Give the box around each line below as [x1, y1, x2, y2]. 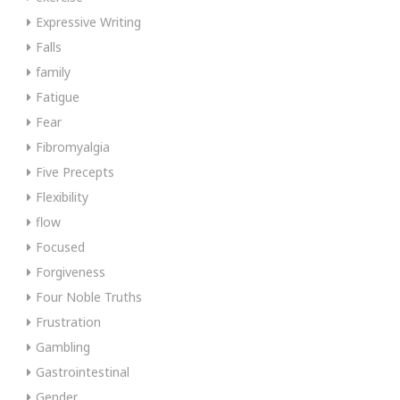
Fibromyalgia [36, 137, 110, 155]
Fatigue [36, 87, 79, 105]
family [36, 62, 71, 80]
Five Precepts [36, 162, 114, 180]
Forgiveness [36, 262, 105, 280]
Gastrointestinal [36, 362, 129, 380]
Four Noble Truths [36, 287, 142, 305]
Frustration [36, 312, 101, 330]
